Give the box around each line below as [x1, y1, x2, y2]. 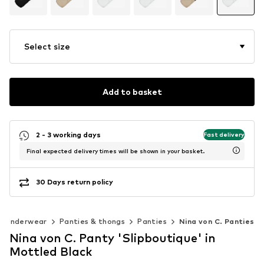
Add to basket [102, 87, 162, 97]
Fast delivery [203, 131, 245, 138]
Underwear [5, 216, 47, 226]
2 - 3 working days [36, 130, 101, 140]
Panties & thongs [59, 216, 126, 226]
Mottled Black [9, 244, 92, 259]
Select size [24, 41, 70, 51]
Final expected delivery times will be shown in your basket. [27, 147, 204, 154]
